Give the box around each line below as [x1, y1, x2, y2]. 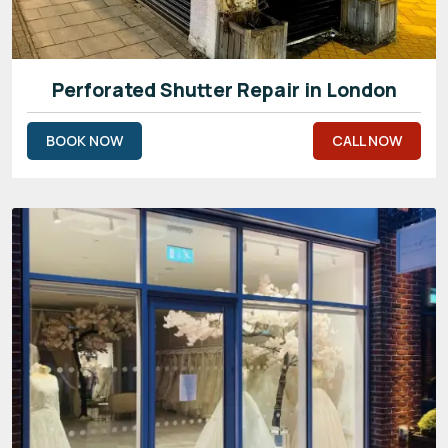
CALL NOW [332, 130, 402, 150]
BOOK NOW [46, 130, 123, 150]
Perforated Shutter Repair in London [51, 76, 397, 103]
